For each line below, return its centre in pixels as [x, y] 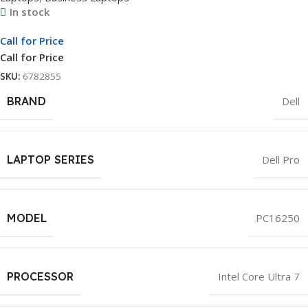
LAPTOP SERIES [51, 160]
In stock [29, 11]
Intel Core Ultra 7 [259, 277]
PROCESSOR [40, 277]
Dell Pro [281, 160]
